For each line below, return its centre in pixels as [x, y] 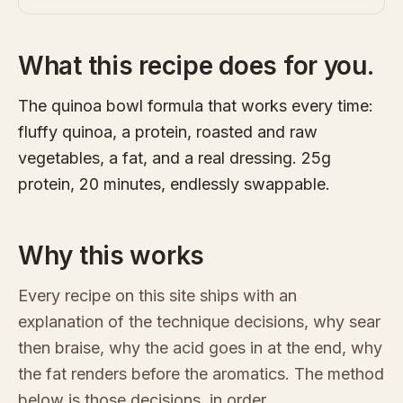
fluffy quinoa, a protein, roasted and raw [168, 132]
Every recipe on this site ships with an [157, 296]
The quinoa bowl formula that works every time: [196, 106]
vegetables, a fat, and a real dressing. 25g [175, 158]
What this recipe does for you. [196, 66]
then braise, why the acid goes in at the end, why [200, 348]
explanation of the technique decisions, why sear [199, 322]
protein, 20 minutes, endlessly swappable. [174, 184]
